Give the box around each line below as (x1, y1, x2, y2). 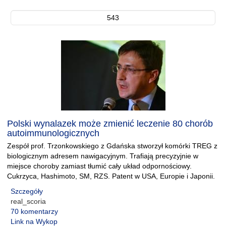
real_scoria (11, 197, 46, 205)
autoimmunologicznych (7, 128, 99, 138)
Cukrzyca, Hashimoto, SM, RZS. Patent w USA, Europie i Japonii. (7, 172, 215, 180)
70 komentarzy (11, 207, 58, 215)
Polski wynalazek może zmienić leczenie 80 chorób (7, 119, 213, 129)
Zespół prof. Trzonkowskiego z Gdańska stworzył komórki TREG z (7, 142, 217, 150)
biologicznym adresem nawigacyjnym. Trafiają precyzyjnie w (7, 152, 198, 160)
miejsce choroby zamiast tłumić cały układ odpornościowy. (7, 162, 192, 170)
